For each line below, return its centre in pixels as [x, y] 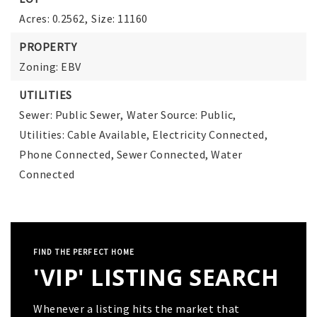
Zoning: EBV [50, 67]
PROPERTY [48, 47]
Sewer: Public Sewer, [71, 115]
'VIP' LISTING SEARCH [156, 277]
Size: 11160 [120, 19]
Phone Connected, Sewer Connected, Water [131, 155]
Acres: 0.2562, [53, 19]
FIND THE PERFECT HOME [84, 252]
